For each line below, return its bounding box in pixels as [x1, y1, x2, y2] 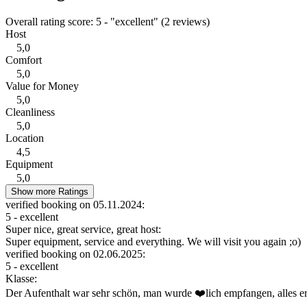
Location [5, 132, 44, 145]
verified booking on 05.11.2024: [5, 199, 145, 211]
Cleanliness [5, 106, 55, 119]
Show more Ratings [11, 186, 88, 197]
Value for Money [5, 80, 79, 93]
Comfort [5, 54, 42, 66]
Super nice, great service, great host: [5, 223, 161, 236]
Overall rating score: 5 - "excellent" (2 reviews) [5, 16, 210, 28]
